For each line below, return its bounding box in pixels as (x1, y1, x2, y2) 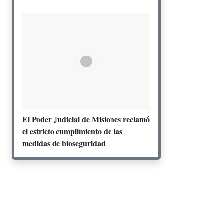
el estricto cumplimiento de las (22, 125, 122, 137)
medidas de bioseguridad (22, 137, 106, 149)
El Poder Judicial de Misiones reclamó (22, 113, 150, 125)
